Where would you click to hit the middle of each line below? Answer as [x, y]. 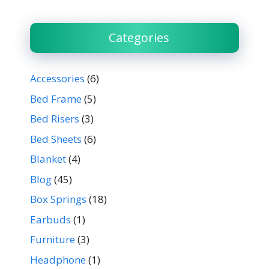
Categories [139, 38]
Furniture [53, 240]
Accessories [57, 79]
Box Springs [58, 199]
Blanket [48, 159]
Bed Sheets [56, 139]
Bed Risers [55, 119]
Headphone [58, 259]
